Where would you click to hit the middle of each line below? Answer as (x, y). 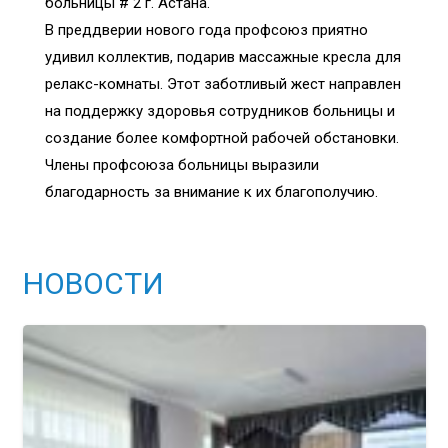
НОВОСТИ (93, 284)
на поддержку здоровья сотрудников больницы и (220, 111)
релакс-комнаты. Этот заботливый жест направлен (223, 84)
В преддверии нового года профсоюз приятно (206, 30)
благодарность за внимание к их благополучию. (211, 192)
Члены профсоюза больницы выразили (182, 165)
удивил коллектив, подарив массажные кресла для (223, 57)
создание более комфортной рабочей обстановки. (222, 138)
